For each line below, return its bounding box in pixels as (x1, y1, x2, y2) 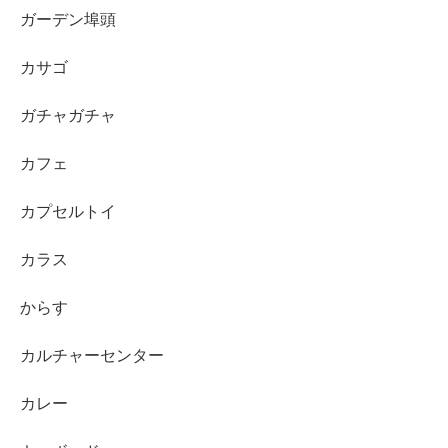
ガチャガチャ (20, 106, 116, 124)
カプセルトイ (20, 202, 116, 220)
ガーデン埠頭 (20, 10, 116, 28)
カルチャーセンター (20, 346, 164, 364)
